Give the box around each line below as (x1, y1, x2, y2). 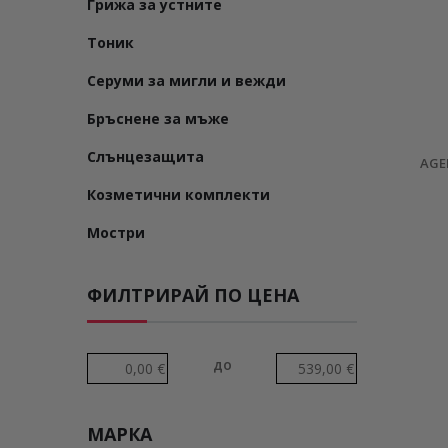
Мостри (87, 223, 145, 242)
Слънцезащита (87, 147, 204, 166)
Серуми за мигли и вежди (87, 71, 286, 90)
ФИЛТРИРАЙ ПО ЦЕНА (87, 283, 299, 307)
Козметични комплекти (87, 185, 270, 204)
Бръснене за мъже (87, 109, 229, 128)
